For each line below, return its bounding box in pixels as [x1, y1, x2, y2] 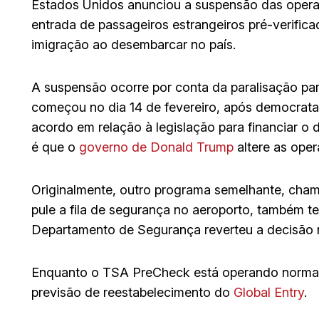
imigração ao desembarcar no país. [31, 36, 236, 52]
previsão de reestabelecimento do [31, 284, 234, 300]
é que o [31, 139, 79, 155]
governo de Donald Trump [79, 139, 234, 155]
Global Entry [234, 284, 304, 300]
